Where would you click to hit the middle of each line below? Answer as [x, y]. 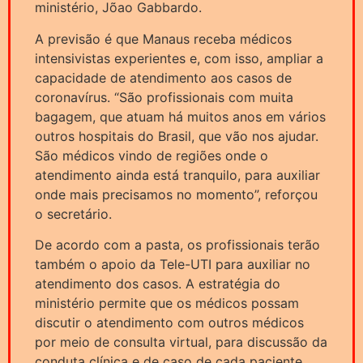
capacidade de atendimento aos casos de [163, 77]
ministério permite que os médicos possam [167, 303]
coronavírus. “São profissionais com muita [164, 97]
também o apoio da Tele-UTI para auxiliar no [173, 264]
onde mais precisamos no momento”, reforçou [176, 194]
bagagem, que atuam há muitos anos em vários [180, 116]
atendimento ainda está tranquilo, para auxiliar [177, 175]
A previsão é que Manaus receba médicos [163, 38]
